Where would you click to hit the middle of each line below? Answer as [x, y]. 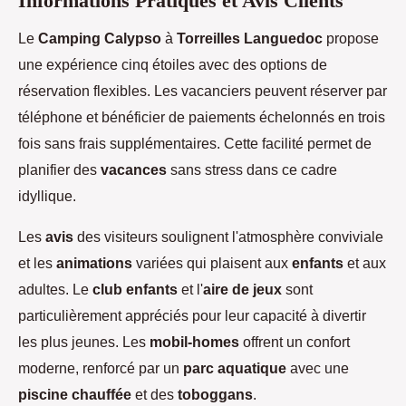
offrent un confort [295, 341]
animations [94, 262]
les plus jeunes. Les [84, 341]
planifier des [59, 169]
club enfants [135, 289]
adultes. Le [55, 289]
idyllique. [47, 195]
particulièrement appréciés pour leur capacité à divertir [192, 315]
